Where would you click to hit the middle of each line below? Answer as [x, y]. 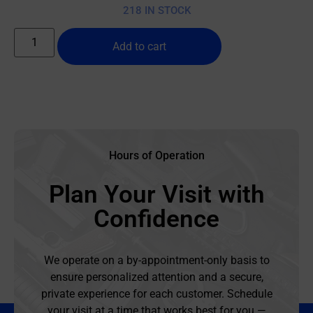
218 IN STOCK [156, 10]
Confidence [156, 219]
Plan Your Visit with [156, 194]
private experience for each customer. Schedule [156, 293]
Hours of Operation [156, 155]
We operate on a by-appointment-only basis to [156, 260]
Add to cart [140, 46]
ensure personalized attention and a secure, [156, 277]
